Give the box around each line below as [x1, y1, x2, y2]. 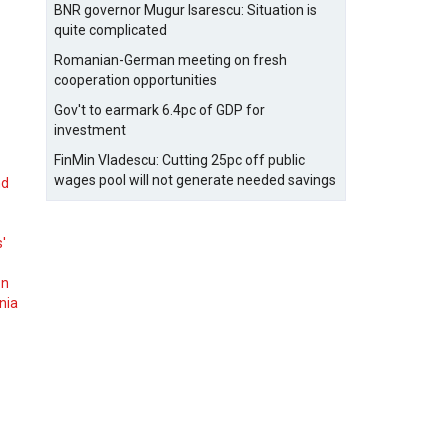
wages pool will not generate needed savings [54, 172, 336, 188]
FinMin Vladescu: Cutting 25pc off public [54, 152, 305, 168]
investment [54, 122, 126, 138]
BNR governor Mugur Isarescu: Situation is [54, 2, 317, 18]
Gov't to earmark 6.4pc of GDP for [54, 102, 265, 118]
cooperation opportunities [54, 72, 217, 88]
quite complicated [54, 22, 167, 38]
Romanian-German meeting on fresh [54, 52, 287, 68]
